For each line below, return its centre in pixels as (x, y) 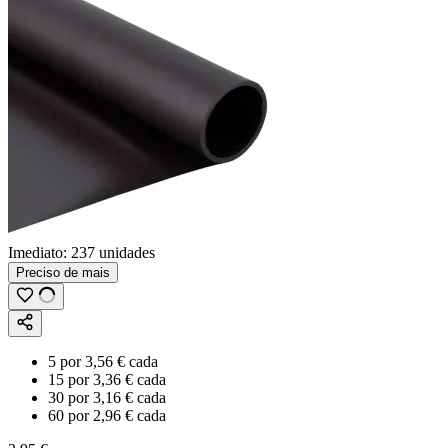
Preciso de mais (63, 272)
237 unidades (113, 252)
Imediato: (39, 252)
